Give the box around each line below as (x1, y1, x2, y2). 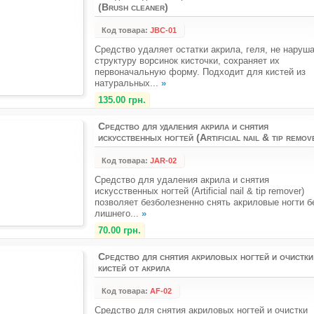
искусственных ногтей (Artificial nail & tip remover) (95, 186, 304, 196)
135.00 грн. (98, 95, 146, 105)
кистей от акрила (98, 262, 170, 273)
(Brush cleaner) (98, 1, 168, 13)
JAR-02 (150, 156, 177, 165)
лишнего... (95, 208, 142, 219)
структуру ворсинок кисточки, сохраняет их (95, 55, 280, 66)
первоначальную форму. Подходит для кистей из (95, 67, 306, 77)
